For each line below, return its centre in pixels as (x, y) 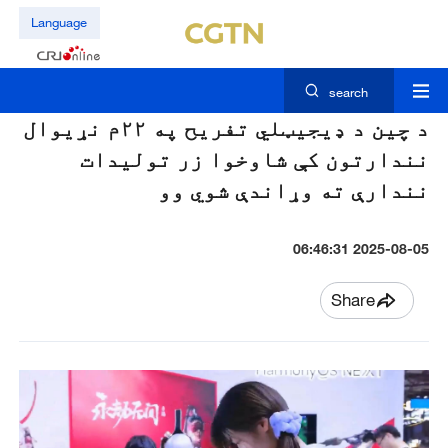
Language (59, 22)
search (348, 92)
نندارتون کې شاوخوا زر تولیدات (255, 159)
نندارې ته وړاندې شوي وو (294, 190)
